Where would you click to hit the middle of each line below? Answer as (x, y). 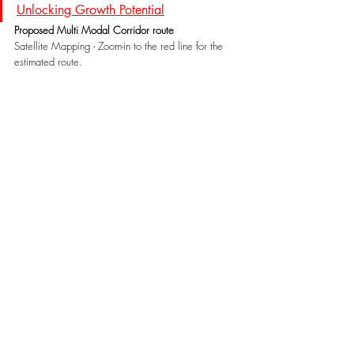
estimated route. (48, 61)
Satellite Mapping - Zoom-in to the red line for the (120, 45)
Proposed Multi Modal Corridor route (94, 30)
